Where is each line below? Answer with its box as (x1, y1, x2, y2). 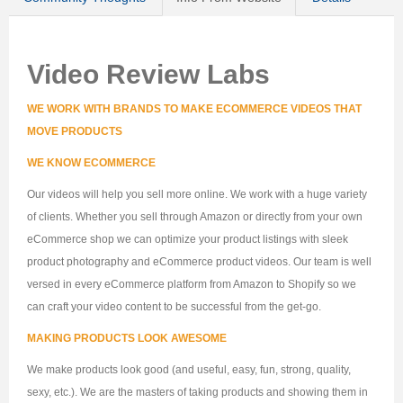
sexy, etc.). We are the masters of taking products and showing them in (27, 386, 368, 399)
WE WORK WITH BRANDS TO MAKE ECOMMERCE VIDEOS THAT (27, 103, 362, 116)
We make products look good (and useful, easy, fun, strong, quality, (27, 363, 351, 377)
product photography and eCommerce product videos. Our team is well (27, 255, 372, 269)
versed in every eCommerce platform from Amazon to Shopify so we (27, 278, 356, 291)
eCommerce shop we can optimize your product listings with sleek (27, 233, 348, 246)
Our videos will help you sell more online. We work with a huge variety (27, 188, 367, 201)
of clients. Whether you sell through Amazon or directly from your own (27, 210, 363, 224)
